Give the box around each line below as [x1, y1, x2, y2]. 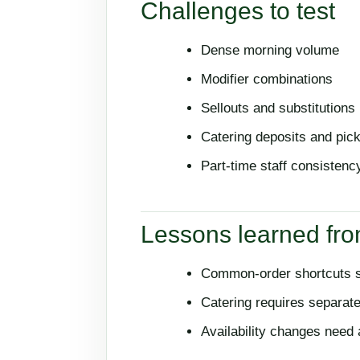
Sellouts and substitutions [201, 100, 355, 117]
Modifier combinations [201, 72, 333, 88]
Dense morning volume [201, 43, 339, 59]
